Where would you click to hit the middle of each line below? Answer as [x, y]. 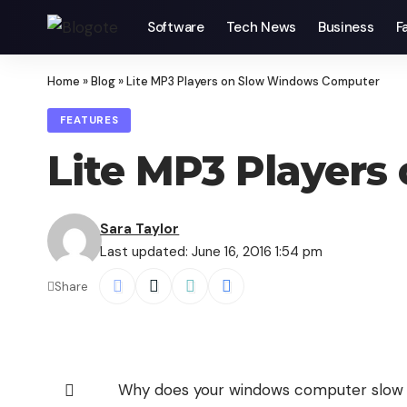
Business [346, 27]
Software [176, 27]
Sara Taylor [140, 229]
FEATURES [89, 121]
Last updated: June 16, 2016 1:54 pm [212, 252]
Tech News [261, 27]
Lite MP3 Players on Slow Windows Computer [253, 81]
